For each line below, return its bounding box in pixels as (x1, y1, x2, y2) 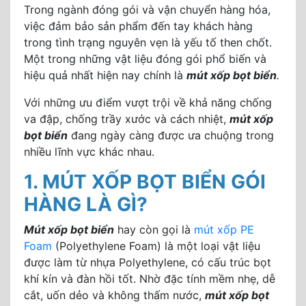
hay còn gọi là (114, 223, 194, 236)
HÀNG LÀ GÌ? (24, 193, 148, 216)
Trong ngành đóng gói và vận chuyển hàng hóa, (24, 3, 270, 16)
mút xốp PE (194, 223, 254, 236)
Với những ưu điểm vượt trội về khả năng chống (24, 96, 272, 109)
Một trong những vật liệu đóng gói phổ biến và (24, 52, 266, 66)
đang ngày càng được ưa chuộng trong (68, 128, 274, 142)
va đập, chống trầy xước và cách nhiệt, (24, 112, 229, 126)
